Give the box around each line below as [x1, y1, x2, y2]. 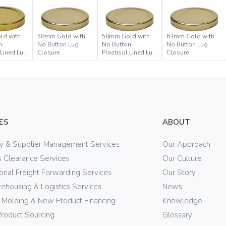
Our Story [162, 167, 196, 178]
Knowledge [162, 195, 203, 206]
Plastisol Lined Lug [101, 48, 156, 56]
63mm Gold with [166, 32, 214, 40]
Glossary [162, 209, 193, 220]
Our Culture [162, 153, 202, 163]
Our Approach [162, 139, 211, 149]
